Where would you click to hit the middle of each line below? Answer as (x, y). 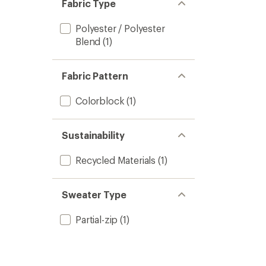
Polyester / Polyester (120, 28)
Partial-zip (97, 219)
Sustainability (93, 135)
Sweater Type (94, 194)
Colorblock (100, 101)
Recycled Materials (116, 160)
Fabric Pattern (95, 76)
